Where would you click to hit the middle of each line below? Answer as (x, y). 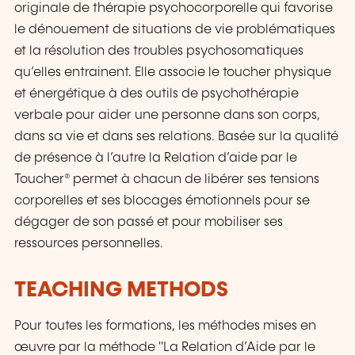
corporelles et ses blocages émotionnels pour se (162, 201)
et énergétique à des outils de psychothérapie (157, 94)
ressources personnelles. (89, 244)
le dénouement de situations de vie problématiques (175, 30)
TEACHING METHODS (121, 291)
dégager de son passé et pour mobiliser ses (149, 223)
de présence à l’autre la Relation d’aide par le (156, 158)
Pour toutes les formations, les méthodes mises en (165, 326)
